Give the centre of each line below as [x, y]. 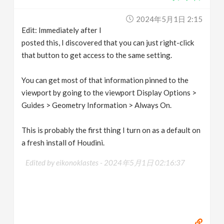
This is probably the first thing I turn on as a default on [111, 130]
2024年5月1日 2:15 [169, 19]
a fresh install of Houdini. [63, 142]
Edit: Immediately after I [62, 30]
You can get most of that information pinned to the [105, 80]
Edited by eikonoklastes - [65, 162]
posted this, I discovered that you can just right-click [108, 42]
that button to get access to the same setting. [97, 55]
